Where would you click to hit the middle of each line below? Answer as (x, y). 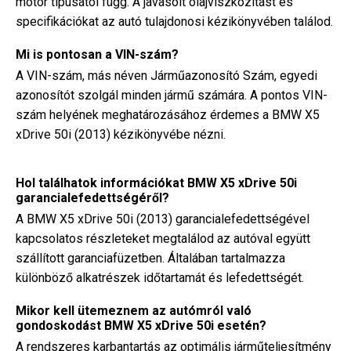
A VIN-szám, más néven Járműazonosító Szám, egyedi (166, 76)
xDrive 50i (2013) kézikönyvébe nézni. (121, 134)
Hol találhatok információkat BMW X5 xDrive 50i (156, 183)
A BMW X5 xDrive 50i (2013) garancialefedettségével (163, 219)
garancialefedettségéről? (92, 198)
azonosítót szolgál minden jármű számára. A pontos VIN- (172, 95)
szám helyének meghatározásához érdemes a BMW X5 (168, 115)
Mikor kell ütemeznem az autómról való (134, 311)
